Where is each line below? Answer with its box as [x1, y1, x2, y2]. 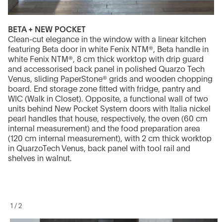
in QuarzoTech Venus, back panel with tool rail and [8, 144, 190, 153]
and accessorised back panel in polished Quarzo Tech [8, 65, 205, 73]
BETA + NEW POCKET [8, 25, 86, 34]
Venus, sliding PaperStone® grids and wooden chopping [8, 75, 213, 83]
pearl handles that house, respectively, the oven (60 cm [8, 114, 208, 123]
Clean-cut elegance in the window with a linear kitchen [8, 35, 206, 44]
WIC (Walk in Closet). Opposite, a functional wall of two [8, 95, 208, 103]
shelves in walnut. [8, 154, 72, 163]
